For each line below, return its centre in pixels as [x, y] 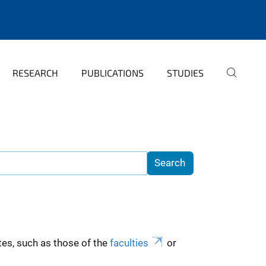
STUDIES [185, 73]
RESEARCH [35, 73]
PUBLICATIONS [113, 73]
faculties [129, 243]
